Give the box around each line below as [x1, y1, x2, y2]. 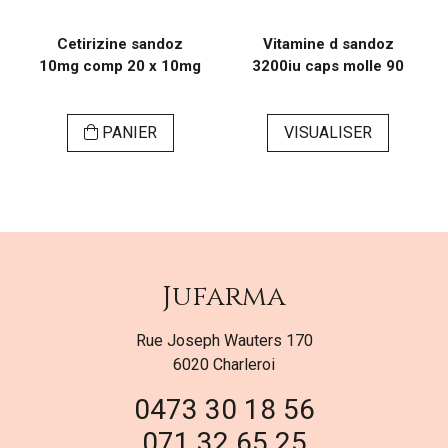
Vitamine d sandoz [262, 35, 394, 54]
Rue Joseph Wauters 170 [135, 331, 313, 351]
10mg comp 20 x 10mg [39, 57, 201, 76]
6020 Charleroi [173, 355, 275, 375]
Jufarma [162, 278, 286, 316]
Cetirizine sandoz [57, 35, 183, 54]
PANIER [97, 123, 157, 143]
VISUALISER [284, 123, 372, 143]
